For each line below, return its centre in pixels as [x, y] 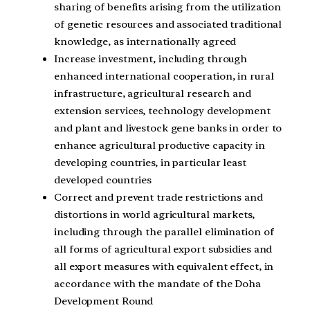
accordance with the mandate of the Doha [158, 283]
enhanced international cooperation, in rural [164, 76]
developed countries [103, 180]
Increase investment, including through [151, 58]
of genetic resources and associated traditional [168, 24]
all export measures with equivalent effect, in [164, 266]
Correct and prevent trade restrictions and [158, 197]
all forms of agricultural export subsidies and [163, 249]
